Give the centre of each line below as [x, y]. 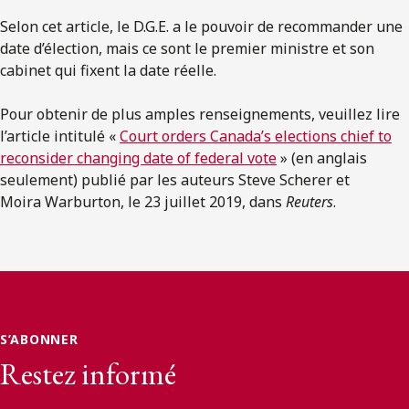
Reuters [309, 201]
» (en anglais [322, 157]
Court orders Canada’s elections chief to [256, 136]
